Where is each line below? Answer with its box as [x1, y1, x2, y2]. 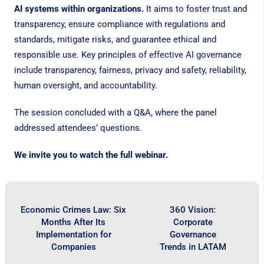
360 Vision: [170, 204, 216, 216]
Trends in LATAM [159, 242, 226, 253]
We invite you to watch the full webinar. [14, 150, 168, 161]
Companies [51, 242, 96, 253]
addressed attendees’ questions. [14, 123, 142, 134]
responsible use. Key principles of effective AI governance [14, 49, 242, 61]
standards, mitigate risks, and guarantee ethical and [14, 34, 216, 45]
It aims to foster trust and [143, 4, 247, 15]
